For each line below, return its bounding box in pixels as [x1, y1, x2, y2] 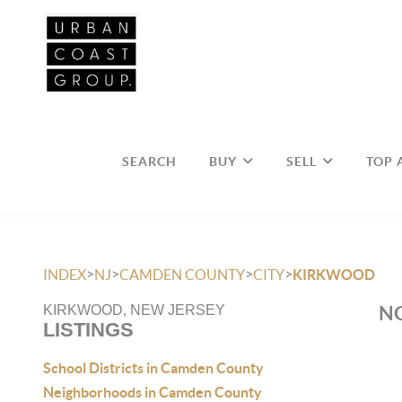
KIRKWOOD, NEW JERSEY [43, 302, 225, 318]
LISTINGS [43, 319, 134, 341]
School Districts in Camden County [43, 360, 264, 376]
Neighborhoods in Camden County [43, 384, 262, 400]
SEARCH [122, 153, 178, 169]
